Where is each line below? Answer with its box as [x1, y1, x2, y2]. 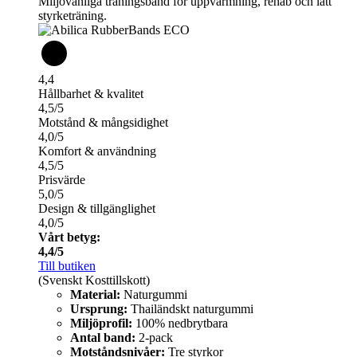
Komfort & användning [38, 144, 156, 159]
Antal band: [70, 331, 135, 345]
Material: [70, 288, 120, 302]
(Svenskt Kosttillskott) [38, 273, 150, 288]
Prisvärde [38, 173, 85, 187]
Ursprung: [70, 302, 127, 316]
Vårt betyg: [38, 230, 100, 245]
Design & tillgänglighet [38, 202, 155, 216]
